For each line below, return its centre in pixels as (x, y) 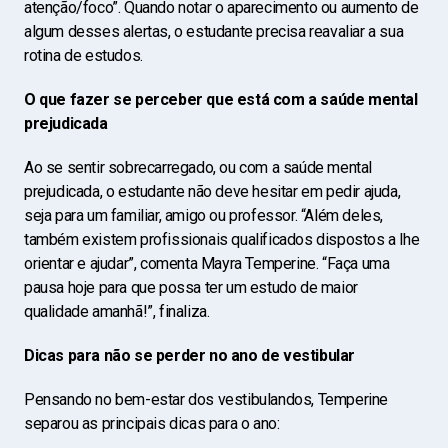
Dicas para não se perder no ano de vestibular (189, 355)
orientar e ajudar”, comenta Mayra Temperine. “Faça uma (207, 263)
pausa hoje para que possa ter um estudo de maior (191, 287)
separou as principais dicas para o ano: (152, 423)
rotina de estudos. (83, 55)
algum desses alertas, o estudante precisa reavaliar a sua (214, 31)
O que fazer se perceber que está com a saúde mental (221, 99)
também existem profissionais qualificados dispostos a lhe (222, 239)
